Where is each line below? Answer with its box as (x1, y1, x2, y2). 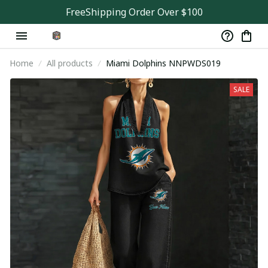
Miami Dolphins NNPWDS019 (106, 57, 221, 69)
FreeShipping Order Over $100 (65, 5, 203, 19)
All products (47, 57, 93, 69)
